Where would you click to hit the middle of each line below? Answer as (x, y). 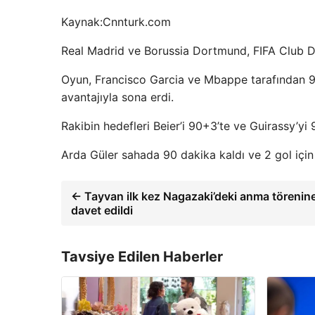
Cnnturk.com (137, 22)
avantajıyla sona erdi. (117, 97)
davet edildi (102, 211)
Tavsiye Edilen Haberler (142, 257)
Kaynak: (82, 22)
